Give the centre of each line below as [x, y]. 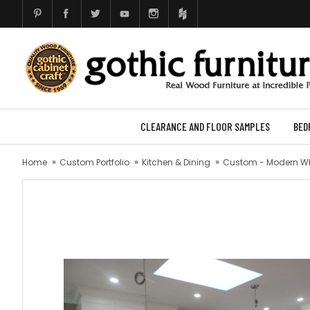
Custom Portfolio [94, 162]
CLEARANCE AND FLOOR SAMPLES [205, 126]
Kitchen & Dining [176, 162]
